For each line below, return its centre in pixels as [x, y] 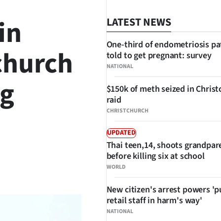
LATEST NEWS [139, 22]
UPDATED [121, 133]
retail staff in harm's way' [154, 201]
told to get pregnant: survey [159, 55]
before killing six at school [155, 156]
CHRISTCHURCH [127, 111]
